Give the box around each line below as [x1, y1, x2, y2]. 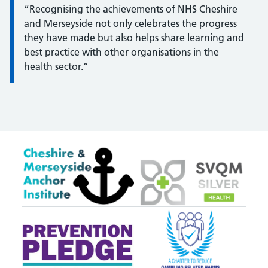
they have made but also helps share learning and [24, 32, 244, 44]
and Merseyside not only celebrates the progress [24, 17, 237, 29]
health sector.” [24, 60, 89, 72]
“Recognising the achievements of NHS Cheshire [24, 3, 237, 15]
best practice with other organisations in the [24, 46, 219, 58]
